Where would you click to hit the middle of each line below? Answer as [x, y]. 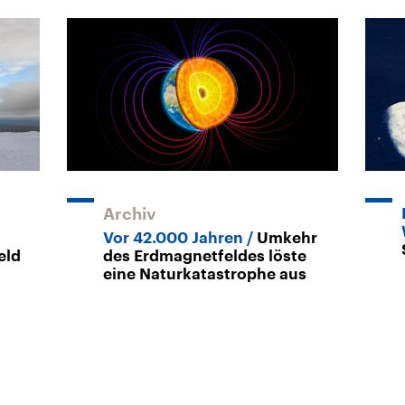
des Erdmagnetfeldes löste [205, 256]
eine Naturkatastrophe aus [205, 274]
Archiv [130, 214]
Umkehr [287, 238]
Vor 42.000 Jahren [173, 238]
